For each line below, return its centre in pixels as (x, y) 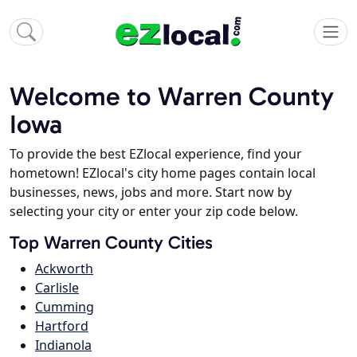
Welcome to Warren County (172, 96)
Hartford (62, 326)
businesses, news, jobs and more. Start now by (151, 192)
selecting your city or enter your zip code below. (154, 212)
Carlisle (57, 288)
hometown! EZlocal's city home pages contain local (163, 173)
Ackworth (64, 269)
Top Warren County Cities (111, 243)
